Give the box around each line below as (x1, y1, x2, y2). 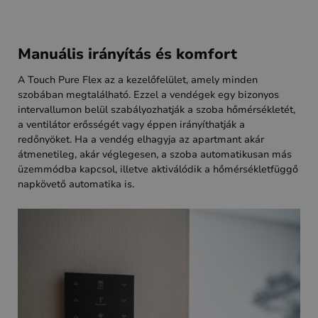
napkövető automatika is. (18, 177, 134, 191)
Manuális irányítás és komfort (18, 43, 237, 64)
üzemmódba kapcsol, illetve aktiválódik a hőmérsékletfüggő (18, 162, 298, 176)
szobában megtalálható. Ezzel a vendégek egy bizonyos (18, 87, 279, 102)
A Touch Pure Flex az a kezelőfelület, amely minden (18, 72, 258, 87)
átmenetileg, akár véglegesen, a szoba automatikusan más (18, 147, 292, 161)
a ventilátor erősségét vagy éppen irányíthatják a (18, 117, 245, 131)
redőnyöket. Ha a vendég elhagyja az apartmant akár (18, 132, 264, 146)
